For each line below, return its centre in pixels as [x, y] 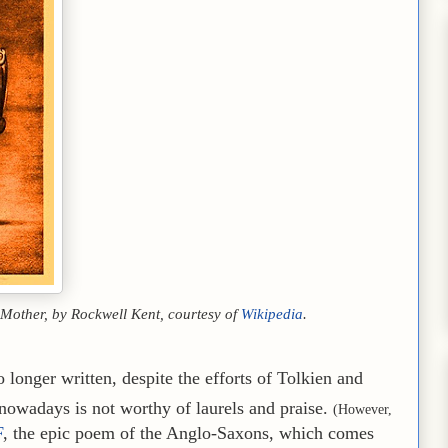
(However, [362, 408]
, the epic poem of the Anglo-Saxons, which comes [188, 432]
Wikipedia [272, 313]
